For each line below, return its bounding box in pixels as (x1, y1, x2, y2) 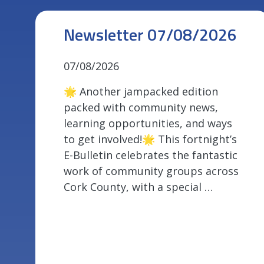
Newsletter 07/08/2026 (64, 22, 237, 48)
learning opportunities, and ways (64, 116, 232, 131)
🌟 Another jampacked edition (64, 84, 218, 99)
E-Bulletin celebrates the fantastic (64, 148, 237, 163)
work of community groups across (64, 164, 239, 179)
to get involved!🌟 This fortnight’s (64, 132, 237, 147)
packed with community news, (64, 100, 218, 115)
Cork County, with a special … (64, 180, 213, 194)
